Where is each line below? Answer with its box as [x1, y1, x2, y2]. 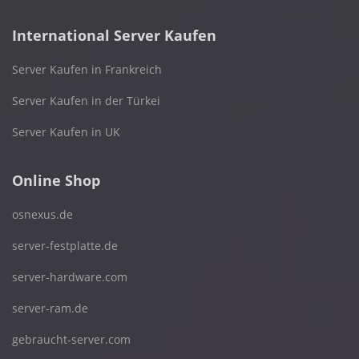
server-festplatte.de [12, 237, 118, 253]
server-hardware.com [12, 268, 127, 284]
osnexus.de [12, 206, 73, 222]
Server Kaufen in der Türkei [12, 92, 160, 108]
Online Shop [12, 170, 100, 190]
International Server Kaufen [12, 25, 216, 45]
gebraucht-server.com [12, 331, 131, 347]
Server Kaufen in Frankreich [12, 61, 162, 77]
